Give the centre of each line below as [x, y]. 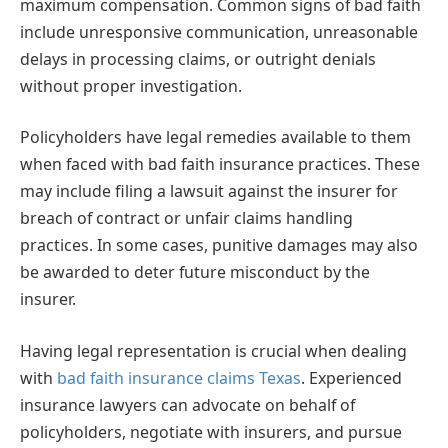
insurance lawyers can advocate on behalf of [187, 405]
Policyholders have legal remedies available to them [215, 137]
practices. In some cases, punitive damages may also [219, 245]
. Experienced [351, 378]
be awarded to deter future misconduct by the [195, 272]
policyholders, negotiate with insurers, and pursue [211, 432]
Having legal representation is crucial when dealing [213, 351]
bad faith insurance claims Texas [179, 378]
